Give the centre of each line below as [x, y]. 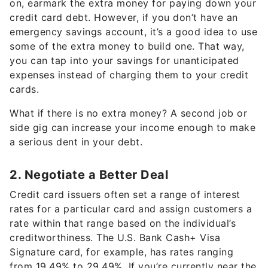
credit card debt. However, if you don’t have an [124, 18]
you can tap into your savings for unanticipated [124, 61]
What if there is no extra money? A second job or [128, 113]
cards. [24, 89]
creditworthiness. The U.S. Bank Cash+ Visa [115, 238]
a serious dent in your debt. [76, 142]
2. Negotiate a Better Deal [89, 175]
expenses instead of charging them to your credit [129, 75]
